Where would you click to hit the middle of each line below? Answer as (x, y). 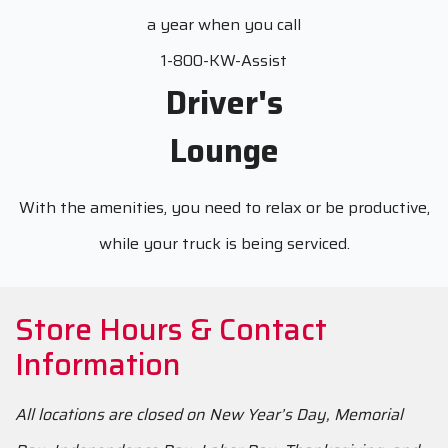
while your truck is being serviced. (224, 243)
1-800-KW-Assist (224, 60)
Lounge (224, 150)
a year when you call (224, 24)
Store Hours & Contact (171, 329)
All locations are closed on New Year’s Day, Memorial (209, 414)
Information (98, 364)
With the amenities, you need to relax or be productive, (224, 207)
